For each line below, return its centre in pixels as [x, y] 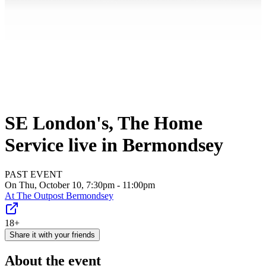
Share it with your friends [52, 235]
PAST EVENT [34, 174]
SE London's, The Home [104, 123]
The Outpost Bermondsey [65, 195]
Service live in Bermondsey [114, 145]
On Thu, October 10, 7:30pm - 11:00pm [80, 185]
